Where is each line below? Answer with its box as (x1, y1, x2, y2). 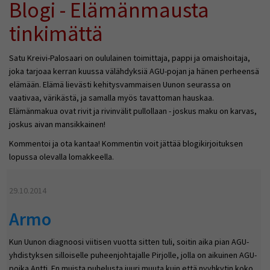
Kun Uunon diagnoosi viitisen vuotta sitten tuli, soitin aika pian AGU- (9, 236, 249, 248)
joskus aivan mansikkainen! (9, 119, 105, 130)
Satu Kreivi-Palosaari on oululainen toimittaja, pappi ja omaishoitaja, (9, 52, 250, 64)
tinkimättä (9, 20, 103, 48)
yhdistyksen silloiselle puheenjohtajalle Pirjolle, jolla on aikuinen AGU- (9, 250, 257, 261)
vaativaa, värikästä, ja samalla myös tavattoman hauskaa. (9, 92, 214, 104)
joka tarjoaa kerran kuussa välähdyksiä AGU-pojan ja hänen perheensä (9, 66, 259, 77)
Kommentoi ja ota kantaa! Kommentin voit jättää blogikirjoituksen (9, 138, 243, 149)
